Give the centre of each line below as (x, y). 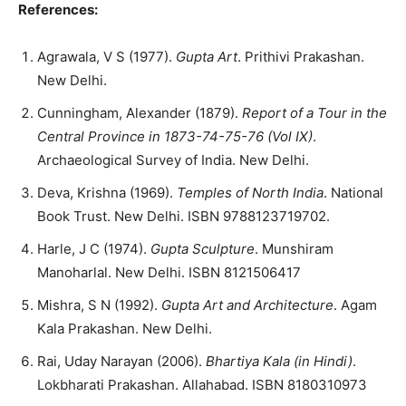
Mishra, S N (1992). (99, 305)
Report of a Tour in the (314, 113)
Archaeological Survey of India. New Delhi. (173, 160)
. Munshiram (294, 249)
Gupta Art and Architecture (247, 305)
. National (353, 193)
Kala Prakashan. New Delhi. (125, 329)
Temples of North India (250, 193)
